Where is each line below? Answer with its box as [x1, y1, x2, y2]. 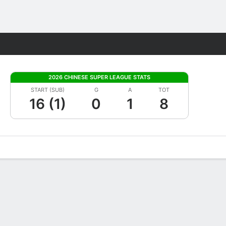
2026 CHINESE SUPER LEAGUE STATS [48, 74, 150, 81]
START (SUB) [31, 86, 65, 93]
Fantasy [174, 40, 198, 47]
